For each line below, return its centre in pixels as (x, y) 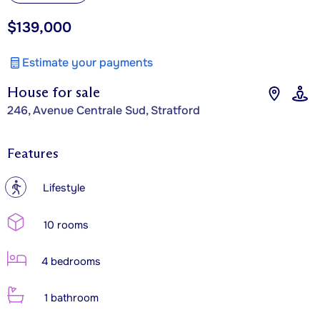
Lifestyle (64, 188)
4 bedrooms (70, 261)
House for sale (54, 92)
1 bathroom (70, 298)
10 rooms (65, 225)
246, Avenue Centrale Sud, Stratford (104, 110)
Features (33, 153)
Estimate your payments (87, 62)
